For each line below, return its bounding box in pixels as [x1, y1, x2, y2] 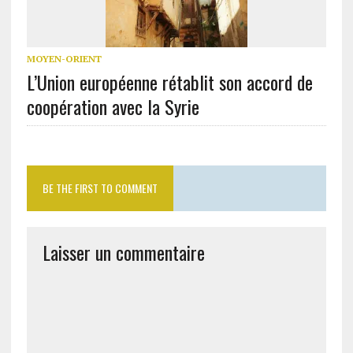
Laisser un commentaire [42, 238, 205, 267]
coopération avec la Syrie [26, 92, 199, 121]
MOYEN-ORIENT [26, 53, 102, 65]
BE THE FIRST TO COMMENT [42, 180, 158, 197]
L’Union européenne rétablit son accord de [26, 68, 313, 97]
